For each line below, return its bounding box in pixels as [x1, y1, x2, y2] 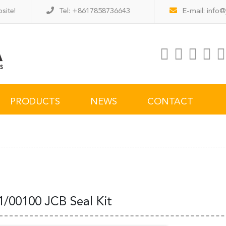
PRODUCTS [10, 97, 60, 106]
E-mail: [182, 8, 207, 15]
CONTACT [147, 97, 193, 106]
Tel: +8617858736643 [59, 8, 130, 15]
